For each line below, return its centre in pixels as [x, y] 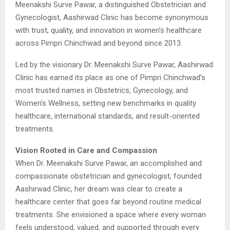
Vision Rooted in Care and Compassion [86, 150]
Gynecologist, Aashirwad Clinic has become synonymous [112, 17]
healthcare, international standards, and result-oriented [108, 116]
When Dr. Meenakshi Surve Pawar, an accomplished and [109, 163]
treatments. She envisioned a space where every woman [111, 214]
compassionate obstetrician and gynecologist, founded [109, 176]
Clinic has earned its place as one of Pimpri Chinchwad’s [110, 77]
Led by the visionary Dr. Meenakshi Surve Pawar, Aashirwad [114, 64]
